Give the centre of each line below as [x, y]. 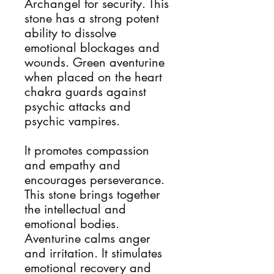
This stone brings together [92, 194]
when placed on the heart [93, 77]
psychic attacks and [78, 106]
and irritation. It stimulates [93, 253]
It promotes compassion [87, 150]
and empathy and [72, 165]
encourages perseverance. [94, 180]
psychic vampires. [72, 121]
